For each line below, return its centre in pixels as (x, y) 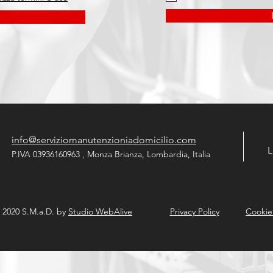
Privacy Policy (194, 211)
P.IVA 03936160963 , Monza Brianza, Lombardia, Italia (111, 154)
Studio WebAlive (100, 211)
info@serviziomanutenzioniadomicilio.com (104, 140)
